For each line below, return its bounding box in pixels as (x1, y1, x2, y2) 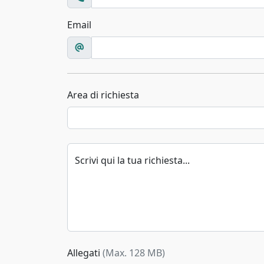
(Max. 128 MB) (103, 246, 165, 259)
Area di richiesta (67, 88, 139, 101)
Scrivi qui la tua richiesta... (75, 153, 190, 167)
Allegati (67, 246, 103, 259)
